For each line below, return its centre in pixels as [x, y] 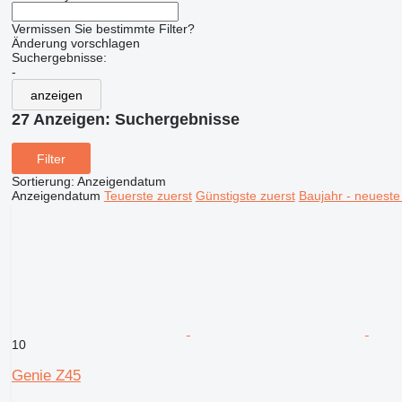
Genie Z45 [46, 376]
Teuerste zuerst [148, 196]
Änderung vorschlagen [75, 44]
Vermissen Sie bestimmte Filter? [103, 29]
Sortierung [41, 182]
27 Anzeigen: [63, 120]
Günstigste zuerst [245, 196]
